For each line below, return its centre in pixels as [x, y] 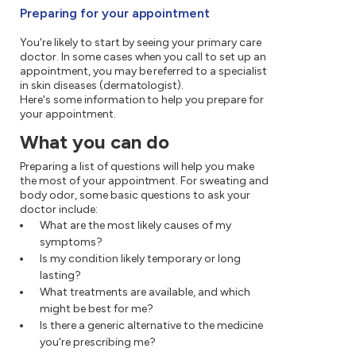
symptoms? [71, 242]
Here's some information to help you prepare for [142, 100]
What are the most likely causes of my [135, 226]
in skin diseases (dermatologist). [102, 86]
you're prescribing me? [98, 342]
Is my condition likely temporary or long [140, 259]
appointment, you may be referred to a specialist [143, 72]
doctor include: [59, 210]
